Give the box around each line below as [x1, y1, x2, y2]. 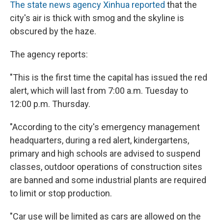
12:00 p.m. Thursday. [10, 99, 90, 110]
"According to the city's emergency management [10, 122, 200, 133]
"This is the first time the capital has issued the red [10, 72, 207, 83]
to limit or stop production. [10, 188, 112, 199]
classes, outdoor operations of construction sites [10, 162, 202, 172]
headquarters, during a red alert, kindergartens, [10, 135, 189, 146]
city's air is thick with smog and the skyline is [10, 13, 184, 24]
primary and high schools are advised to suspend [10, 148, 200, 159]
